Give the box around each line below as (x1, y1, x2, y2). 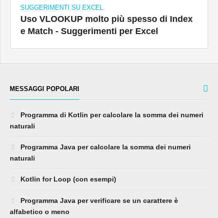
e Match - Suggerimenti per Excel (20, 26, 158, 36)
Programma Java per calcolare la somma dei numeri (18, 143, 191, 151)
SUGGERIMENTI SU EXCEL (20, 4, 103, 12)
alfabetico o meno (10, 208, 70, 216)
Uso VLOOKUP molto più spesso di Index (20, 14, 193, 24)
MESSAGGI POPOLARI (10, 85, 79, 93)
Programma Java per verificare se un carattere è (18, 197, 178, 205)
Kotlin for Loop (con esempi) (18, 175, 116, 183)
